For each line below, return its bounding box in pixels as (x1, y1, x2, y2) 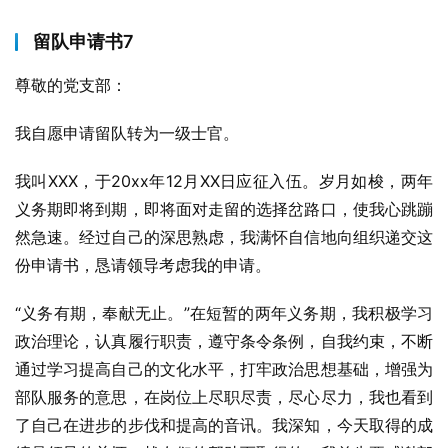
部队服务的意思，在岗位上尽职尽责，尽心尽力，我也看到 (15, 387, 433, 407)
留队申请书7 (33, 31, 134, 52)
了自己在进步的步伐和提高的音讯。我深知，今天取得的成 (15, 415, 433, 435)
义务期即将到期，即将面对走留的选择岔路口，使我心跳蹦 (15, 199, 433, 219)
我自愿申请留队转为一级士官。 (15, 123, 239, 143)
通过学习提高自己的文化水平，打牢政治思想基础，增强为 (15, 359, 433, 379)
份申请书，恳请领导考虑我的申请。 (15, 255, 271, 275)
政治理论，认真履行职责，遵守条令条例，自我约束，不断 (15, 331, 433, 351)
